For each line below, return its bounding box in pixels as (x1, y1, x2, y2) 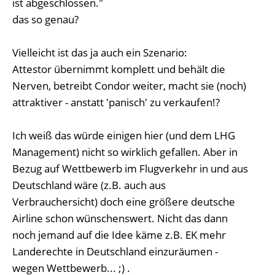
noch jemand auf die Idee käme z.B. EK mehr (12, 228, 226, 242)
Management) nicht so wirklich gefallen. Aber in (12, 145, 238, 159)
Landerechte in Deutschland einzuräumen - (12, 244, 218, 258)
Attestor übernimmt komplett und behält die (12, 62, 225, 76)
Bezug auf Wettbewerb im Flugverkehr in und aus (12, 161, 248, 176)
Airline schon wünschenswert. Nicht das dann (12, 211, 228, 225)
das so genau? (12, 12, 79, 26)
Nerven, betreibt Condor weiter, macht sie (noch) (12, 79, 246, 93)
